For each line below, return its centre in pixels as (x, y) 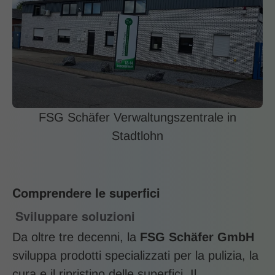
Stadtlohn (137, 136)
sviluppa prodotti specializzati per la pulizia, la (135, 256)
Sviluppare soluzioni (75, 216)
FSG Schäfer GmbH (197, 237)
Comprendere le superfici (86, 193)
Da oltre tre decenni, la (76, 237)
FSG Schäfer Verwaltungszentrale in (137, 118)
